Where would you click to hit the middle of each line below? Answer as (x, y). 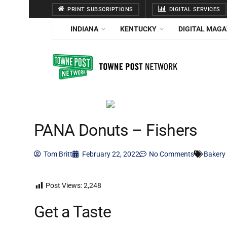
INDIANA (84, 29)
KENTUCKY (138, 29)
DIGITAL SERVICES (194, 9)
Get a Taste (73, 212)
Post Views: (64, 186)
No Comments (172, 154)
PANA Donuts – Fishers (116, 131)
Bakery (215, 154)
